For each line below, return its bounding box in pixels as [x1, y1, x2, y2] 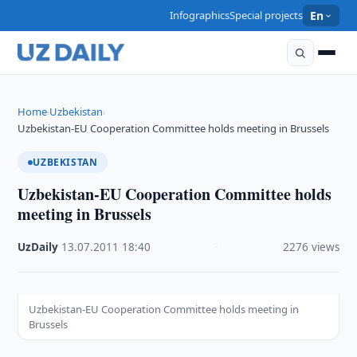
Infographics [170, 8, 230, 22]
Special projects [229, 8, 304, 22]
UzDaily [18, 240, 59, 254]
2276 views [282, 240, 339, 254]
